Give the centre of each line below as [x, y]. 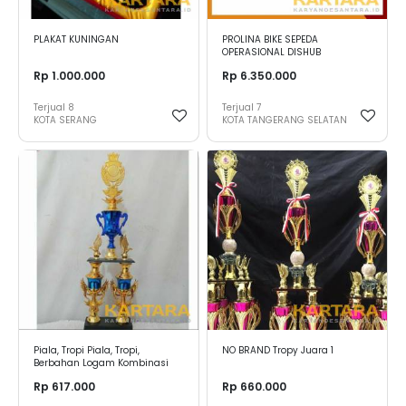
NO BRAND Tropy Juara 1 [278, 351]
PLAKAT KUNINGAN [76, 40]
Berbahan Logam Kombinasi [101, 363]
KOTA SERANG [65, 121]
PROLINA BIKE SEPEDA [270, 40]
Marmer [52, 376]
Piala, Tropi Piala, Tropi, [87, 351]
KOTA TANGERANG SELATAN [285, 121]
